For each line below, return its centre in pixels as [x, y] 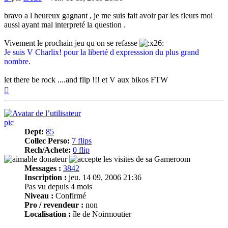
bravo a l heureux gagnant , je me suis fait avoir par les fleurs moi [108, 15]
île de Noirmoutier [101, 214]
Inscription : [46, 177]
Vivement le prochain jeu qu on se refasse [72, 43]
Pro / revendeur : [54, 205]
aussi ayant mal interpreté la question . [65, 24]
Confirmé [70, 195]
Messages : [43, 168]
